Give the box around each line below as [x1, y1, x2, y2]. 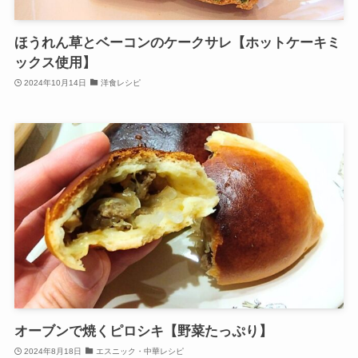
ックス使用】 [14, 55, 96, 71]
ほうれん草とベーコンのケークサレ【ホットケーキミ [14, 35, 340, 51]
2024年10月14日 [24, 78, 87, 87]
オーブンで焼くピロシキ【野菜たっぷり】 [14, 324, 272, 340]
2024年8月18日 [24, 346, 82, 356]
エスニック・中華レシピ [95, 346, 184, 356]
